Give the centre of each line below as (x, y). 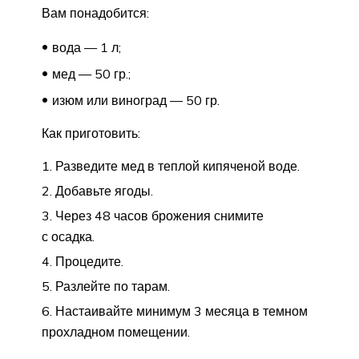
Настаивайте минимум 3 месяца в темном (182, 311)
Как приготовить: (91, 133)
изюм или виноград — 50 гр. (136, 100)
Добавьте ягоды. (104, 190)
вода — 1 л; (87, 47)
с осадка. (68, 236)
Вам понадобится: (95, 12)
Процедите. (89, 261)
